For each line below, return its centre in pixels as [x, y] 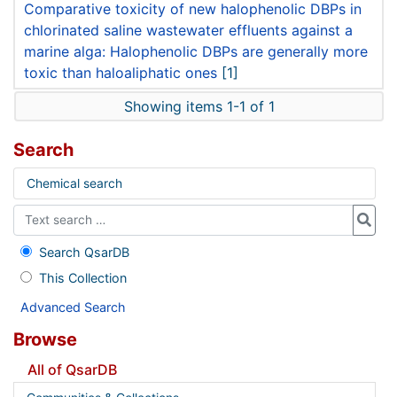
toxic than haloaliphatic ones [121, 73]
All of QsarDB [72, 369]
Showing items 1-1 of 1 [199, 106]
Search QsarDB [84, 252]
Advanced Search [73, 307]
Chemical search [74, 183]
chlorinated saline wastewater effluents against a [188, 30]
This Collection [82, 277]
